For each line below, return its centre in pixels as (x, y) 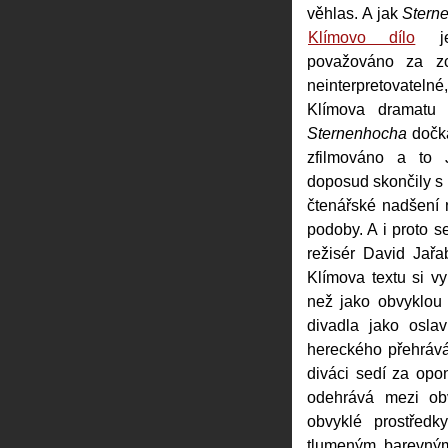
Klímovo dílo (362, 37)
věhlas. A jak (355, 13)
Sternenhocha (357, 133)
